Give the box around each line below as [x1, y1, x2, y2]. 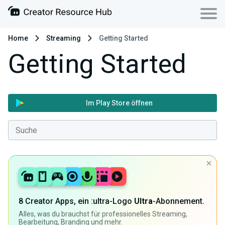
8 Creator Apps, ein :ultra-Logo [19, 196, 134, 206]
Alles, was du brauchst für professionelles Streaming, [19, 210, 187, 218]
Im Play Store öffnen [86, 99, 153, 107]
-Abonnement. [153, 196, 204, 206]
